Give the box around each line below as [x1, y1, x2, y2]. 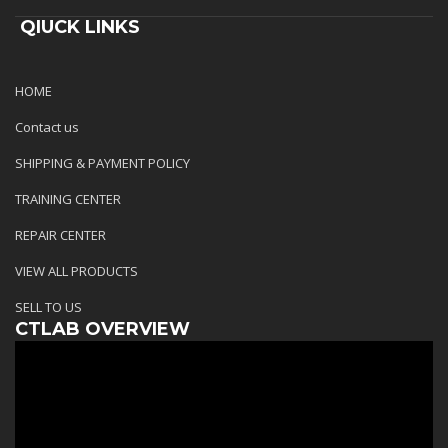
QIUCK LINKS [15, 15, 140, 38]
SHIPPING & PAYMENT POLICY [15, 153, 190, 172]
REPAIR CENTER [15, 225, 106, 244]
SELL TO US [15, 297, 82, 316]
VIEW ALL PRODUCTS [15, 261, 138, 280]
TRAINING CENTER [15, 189, 121, 208]
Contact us [15, 117, 79, 136]
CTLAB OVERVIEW [15, 317, 190, 340]
